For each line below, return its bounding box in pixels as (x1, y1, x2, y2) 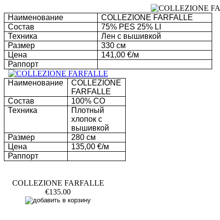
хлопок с (71, 115, 103, 123)
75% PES (101, 23, 136, 31)
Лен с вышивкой (101, 32, 162, 40)
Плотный (71, 106, 105, 114)
